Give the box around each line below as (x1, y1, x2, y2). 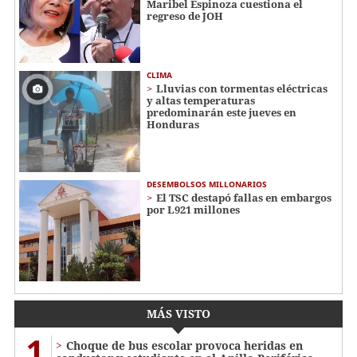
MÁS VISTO (147, 305, 210, 321)
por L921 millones (147, 202, 240, 217)
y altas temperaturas (147, 93, 255, 108)
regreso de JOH (147, 8, 223, 23)
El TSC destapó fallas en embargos (156, 190, 331, 205)
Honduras (147, 117, 199, 132)
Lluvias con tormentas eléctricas (156, 81, 328, 96)
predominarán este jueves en (147, 105, 296, 120)
